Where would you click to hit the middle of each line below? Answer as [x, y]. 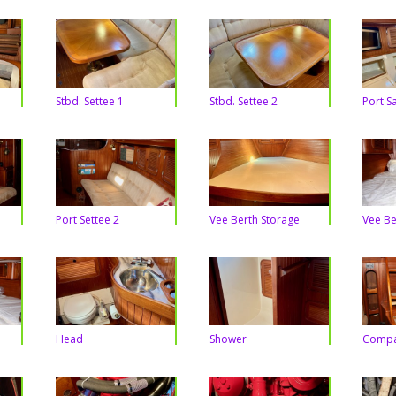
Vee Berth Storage [254, 220]
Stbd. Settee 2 [243, 101]
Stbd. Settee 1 [89, 101]
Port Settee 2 [87, 220]
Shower [228, 339]
